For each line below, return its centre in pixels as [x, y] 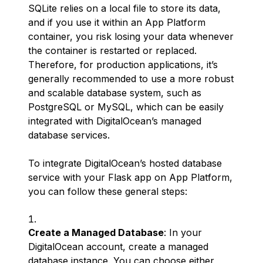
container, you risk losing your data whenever [131, 36]
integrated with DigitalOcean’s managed [115, 121]
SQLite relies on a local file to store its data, [124, 8]
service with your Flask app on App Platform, [130, 177]
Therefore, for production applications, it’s [123, 65]
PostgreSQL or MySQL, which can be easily [126, 107]
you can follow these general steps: [108, 191]
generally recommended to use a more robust [131, 79]
